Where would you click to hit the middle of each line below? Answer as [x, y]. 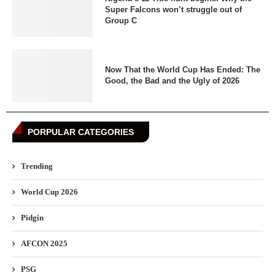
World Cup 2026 [49, 192]
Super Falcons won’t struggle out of [173, 10]
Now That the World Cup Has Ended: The [182, 70]
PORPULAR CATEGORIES [81, 132]
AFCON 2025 [44, 243]
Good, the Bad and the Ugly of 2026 [172, 81]
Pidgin [32, 217]
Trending [37, 166]
